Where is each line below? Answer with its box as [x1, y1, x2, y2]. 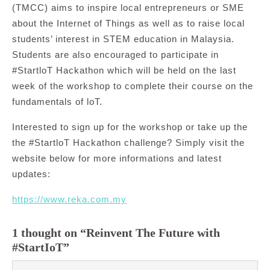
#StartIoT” [12, 240, 69, 254]
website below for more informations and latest [12, 152, 222, 163]
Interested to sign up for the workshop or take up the [12, 121, 248, 132]
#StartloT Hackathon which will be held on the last [12, 64, 236, 75]
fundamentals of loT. [12, 96, 102, 107]
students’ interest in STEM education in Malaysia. [12, 33, 234, 44]
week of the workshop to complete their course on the [12, 80, 253, 91]
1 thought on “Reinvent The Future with [12, 225, 220, 239]
